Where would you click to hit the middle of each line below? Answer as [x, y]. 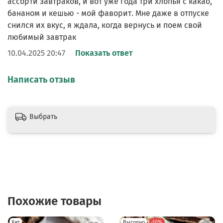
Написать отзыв [41, 79]
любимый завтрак [42, 37]
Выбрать [43, 116]
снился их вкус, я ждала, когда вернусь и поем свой [105, 25]
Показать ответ [104, 53]
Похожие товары [55, 201]
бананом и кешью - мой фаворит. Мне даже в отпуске [108, 13]
